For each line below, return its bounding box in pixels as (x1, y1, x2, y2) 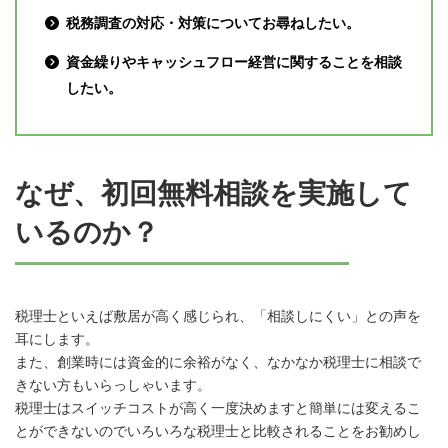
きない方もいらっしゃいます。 (15, 377, 211, 394)
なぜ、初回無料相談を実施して (15, 178, 412, 210)
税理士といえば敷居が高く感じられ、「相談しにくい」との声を (15, 308, 421, 325)
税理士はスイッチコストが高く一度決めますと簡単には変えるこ (15, 400, 421, 417)
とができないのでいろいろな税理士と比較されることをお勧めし (15, 423, 421, 440)
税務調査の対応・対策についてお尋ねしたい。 (66, 14, 360, 31)
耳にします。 (15, 331, 99, 348)
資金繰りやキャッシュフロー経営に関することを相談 (66, 53, 402, 70)
